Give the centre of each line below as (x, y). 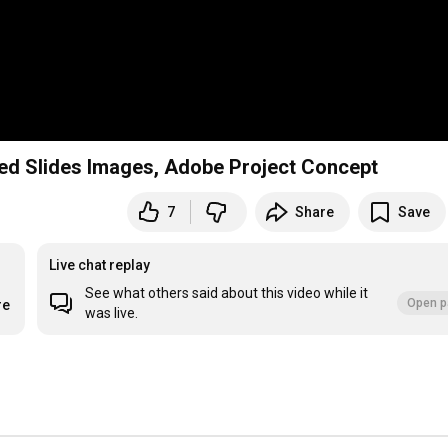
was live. (112, 313)
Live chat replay (100, 265)
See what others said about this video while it (227, 293)
